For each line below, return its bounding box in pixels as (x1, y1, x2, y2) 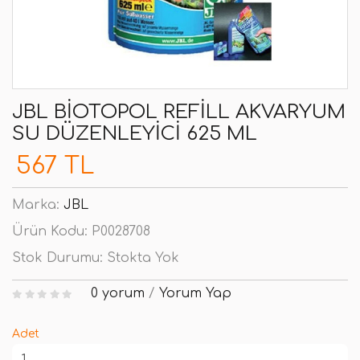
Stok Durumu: (12, 251, 107, 265)
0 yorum (90, 286, 145, 301)
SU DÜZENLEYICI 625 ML (12, 123, 257, 145)
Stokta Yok (107, 251, 179, 265)
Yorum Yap (158, 286, 231, 301)
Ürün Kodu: (12, 224, 92, 239)
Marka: (12, 198, 63, 212)
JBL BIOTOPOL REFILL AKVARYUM (12, 101, 346, 123)
